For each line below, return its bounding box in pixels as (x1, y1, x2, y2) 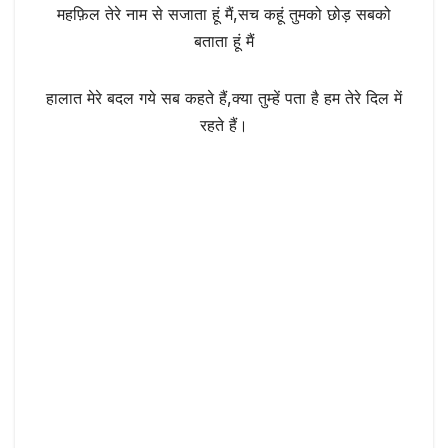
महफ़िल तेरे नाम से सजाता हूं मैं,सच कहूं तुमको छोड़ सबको (57, 3, 391, 24)
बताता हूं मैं (194, 30, 254, 51)
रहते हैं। (200, 114, 248, 135)
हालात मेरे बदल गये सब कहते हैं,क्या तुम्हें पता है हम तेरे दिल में (46, 87, 402, 108)
